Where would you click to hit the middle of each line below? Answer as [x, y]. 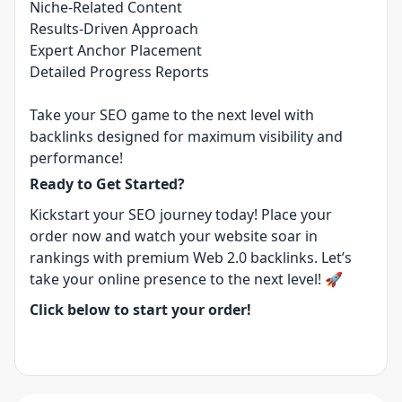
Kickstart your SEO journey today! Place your [181, 214]
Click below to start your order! [140, 310]
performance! [80, 158]
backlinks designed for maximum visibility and [186, 136]
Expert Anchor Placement [116, 50]
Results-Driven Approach [114, 29]
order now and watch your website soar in [174, 236]
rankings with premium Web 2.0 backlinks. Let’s [191, 258]
